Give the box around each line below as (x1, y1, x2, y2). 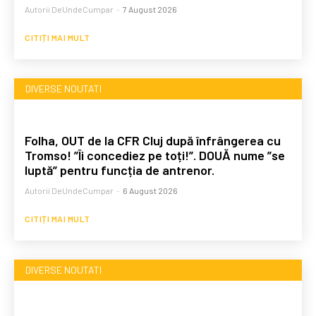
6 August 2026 (123, 185, 178, 195)
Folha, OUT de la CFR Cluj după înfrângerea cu (25, 132, 281, 148)
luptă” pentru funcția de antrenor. (25, 162, 214, 178)
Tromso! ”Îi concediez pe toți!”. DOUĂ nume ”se (25, 147, 285, 163)
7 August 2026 (123, 4, 177, 14)
